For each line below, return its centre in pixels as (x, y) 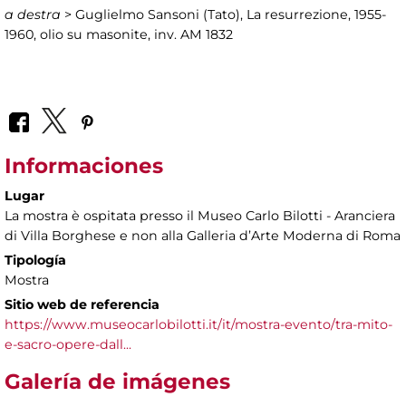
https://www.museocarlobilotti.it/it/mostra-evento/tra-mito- (198, 324)
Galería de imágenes (117, 381)
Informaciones (84, 165)
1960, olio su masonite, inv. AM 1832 (119, 35)
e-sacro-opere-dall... (68, 344)
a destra (33, 15)
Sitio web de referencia (82, 304)
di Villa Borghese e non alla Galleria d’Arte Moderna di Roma (203, 235)
